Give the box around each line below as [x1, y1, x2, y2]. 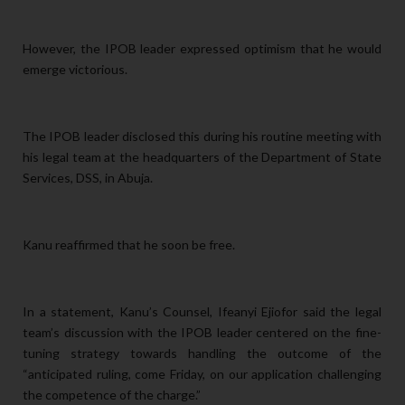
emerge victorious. [23, 61, 127, 78]
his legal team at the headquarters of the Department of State [23, 149, 381, 165]
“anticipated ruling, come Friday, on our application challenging [23, 366, 381, 382]
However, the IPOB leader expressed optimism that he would [23, 41, 381, 57]
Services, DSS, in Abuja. [23, 170, 153, 186]
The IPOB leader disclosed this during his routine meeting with [23, 128, 381, 145]
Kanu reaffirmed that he [23, 237, 161, 253]
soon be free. [161, 237, 235, 253]
